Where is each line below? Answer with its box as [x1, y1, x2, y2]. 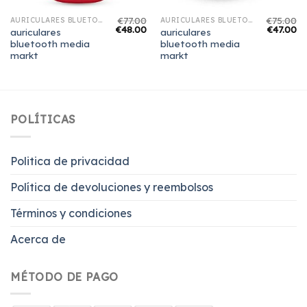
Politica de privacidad [10, 153, 130, 168]
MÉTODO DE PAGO [10, 269, 119, 284]
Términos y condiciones [10, 206, 132, 220]
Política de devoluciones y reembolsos [10, 180, 213, 194]
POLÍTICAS [10, 112, 77, 127]
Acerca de [10, 232, 66, 246]
